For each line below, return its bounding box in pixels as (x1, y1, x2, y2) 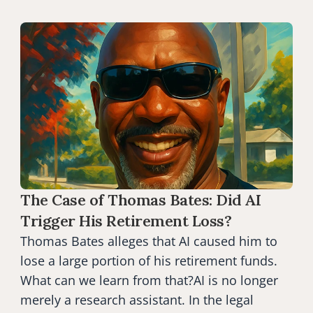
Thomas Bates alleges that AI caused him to (20, 233, 277, 249)
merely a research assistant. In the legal (20, 291, 254, 308)
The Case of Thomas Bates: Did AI (20, 190, 261, 210)
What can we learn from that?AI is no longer (20, 272, 278, 289)
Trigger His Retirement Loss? (20, 211, 231, 231)
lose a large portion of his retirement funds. (20, 252, 277, 269)
